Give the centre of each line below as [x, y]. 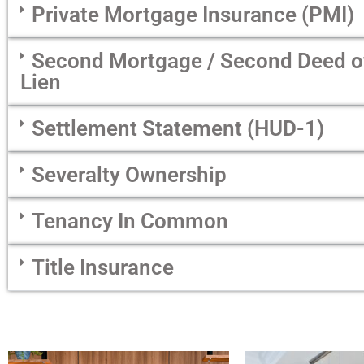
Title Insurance [103, 268]
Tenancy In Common [130, 221]
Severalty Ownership [129, 175]
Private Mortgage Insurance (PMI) [193, 15]
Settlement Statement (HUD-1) [178, 129]
